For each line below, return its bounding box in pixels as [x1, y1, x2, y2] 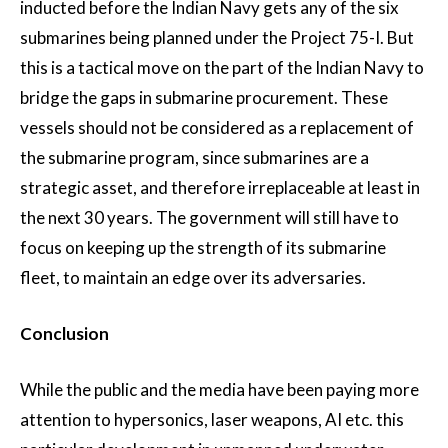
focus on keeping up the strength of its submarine [20, 237, 386, 259]
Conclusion [20, 323, 109, 345]
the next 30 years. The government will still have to [20, 207, 399, 229]
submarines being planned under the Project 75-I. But [20, 27, 414, 49]
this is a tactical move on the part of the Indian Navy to [20, 57, 424, 79]
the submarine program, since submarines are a [20, 147, 369, 169]
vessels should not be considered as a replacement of [20, 117, 414, 139]
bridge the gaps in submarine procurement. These [20, 87, 388, 109]
